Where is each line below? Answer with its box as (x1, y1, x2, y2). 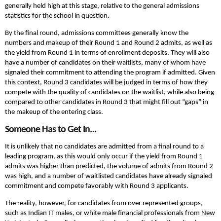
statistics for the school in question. (5, 12, 110, 20)
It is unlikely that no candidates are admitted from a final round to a (5, 143, 204, 151)
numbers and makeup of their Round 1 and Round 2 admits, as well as (5, 39, 212, 47)
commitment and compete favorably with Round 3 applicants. (5, 183, 188, 190)
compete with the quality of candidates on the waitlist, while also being (5, 89, 214, 97)
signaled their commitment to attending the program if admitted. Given (5, 69, 215, 77)
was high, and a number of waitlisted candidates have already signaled (5, 173, 212, 181)
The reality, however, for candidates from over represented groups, (5, 200, 203, 208)
